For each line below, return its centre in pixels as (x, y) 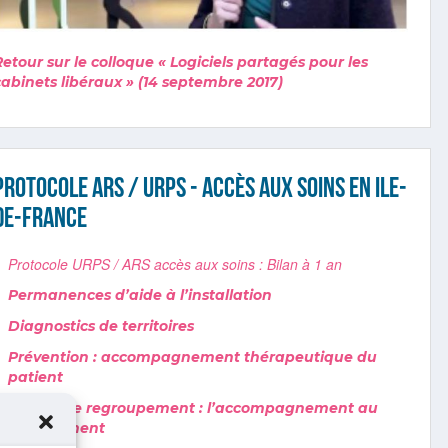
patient (36, 377)
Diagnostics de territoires (101, 326)
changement (57, 428)
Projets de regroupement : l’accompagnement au (193, 408)
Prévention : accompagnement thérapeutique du (193, 357)
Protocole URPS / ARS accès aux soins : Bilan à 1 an (177, 264)
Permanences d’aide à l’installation (140, 295)
